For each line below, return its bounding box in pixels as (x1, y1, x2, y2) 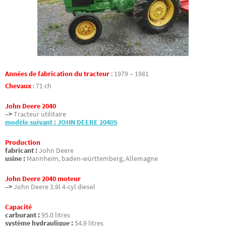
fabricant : (5, 146, 37, 155)
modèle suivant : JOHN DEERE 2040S (5, 118, 118, 127)
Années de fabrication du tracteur (5, 69, 109, 78)
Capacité (5, 203, 32, 212)
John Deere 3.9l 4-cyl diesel (14, 183, 95, 192)
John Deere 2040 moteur (5, 175, 81, 184)
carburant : (5, 211, 40, 220)
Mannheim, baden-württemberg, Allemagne (27, 154, 158, 163)
